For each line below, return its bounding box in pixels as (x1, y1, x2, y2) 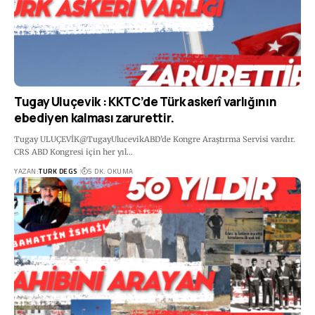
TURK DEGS (39, 166, 77, 177)
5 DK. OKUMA (88, 166, 134, 177)
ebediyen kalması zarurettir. (14, 110, 174, 127)
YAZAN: (14, 166, 39, 177)
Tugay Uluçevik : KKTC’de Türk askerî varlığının (14, 94, 277, 110)
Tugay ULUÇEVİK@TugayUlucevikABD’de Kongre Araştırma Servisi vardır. (14, 134, 295, 145)
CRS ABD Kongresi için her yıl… (14, 147, 133, 157)
